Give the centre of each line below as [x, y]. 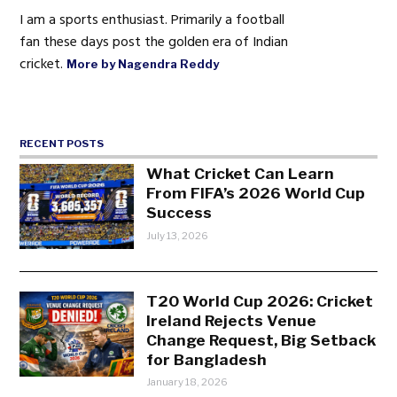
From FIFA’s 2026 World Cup [256, 192]
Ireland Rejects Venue [232, 320]
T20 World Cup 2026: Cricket [260, 300]
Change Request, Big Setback [261, 339]
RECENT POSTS [62, 144]
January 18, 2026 [187, 382]
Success [179, 212]
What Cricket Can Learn [241, 173]
